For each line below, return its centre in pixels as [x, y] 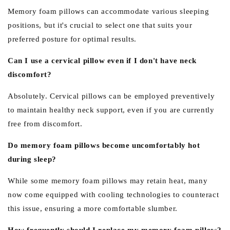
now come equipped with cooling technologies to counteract [113, 194]
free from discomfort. [45, 123]
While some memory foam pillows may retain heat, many [108, 180]
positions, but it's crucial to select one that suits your [100, 25]
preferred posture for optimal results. [72, 39]
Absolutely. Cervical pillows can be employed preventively [111, 96]
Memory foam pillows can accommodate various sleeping [109, 11]
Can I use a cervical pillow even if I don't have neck [102, 60]
